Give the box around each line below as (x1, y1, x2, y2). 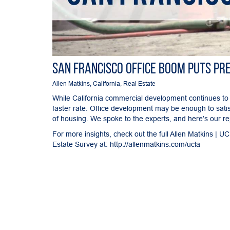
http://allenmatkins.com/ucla (110, 140, 200, 148)
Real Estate (123, 79, 156, 87)
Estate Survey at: (52, 140, 110, 148)
